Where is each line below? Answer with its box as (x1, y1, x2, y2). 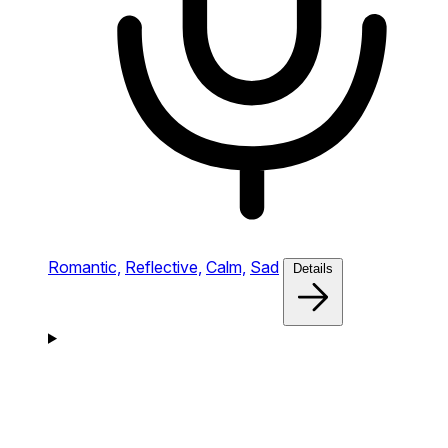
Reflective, (125, 256, 202, 277)
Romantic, (48, 256, 121, 277)
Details (293, 260, 333, 276)
